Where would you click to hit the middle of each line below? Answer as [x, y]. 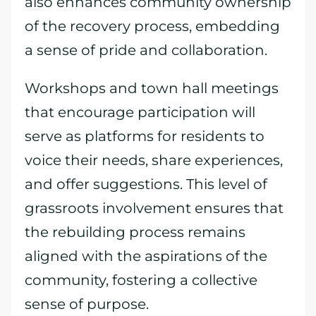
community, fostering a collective [141, 280]
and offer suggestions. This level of [146, 184]
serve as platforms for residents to [145, 136]
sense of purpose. [87, 304]
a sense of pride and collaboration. [146, 50]
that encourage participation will [140, 112]
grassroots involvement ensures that [154, 208]
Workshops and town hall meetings [152, 88]
